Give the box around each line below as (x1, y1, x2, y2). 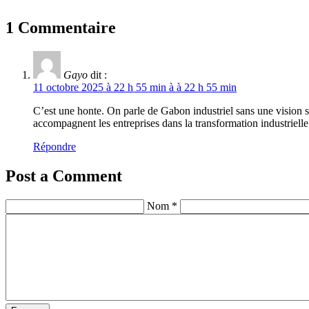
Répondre (33, 141, 76, 153)
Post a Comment (6, 167, 122, 186)
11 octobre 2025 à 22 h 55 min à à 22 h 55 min (33, 81, 237, 94)
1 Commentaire (6, 19, 116, 37)
